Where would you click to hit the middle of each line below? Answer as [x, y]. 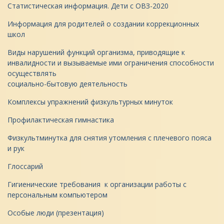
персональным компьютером [57, 195]
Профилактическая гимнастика [61, 120]
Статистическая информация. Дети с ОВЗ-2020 [88, 6]
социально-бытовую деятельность [67, 84]
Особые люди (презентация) [56, 213]
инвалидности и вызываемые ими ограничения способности [111, 63]
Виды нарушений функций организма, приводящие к [96, 52]
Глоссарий [25, 166]
